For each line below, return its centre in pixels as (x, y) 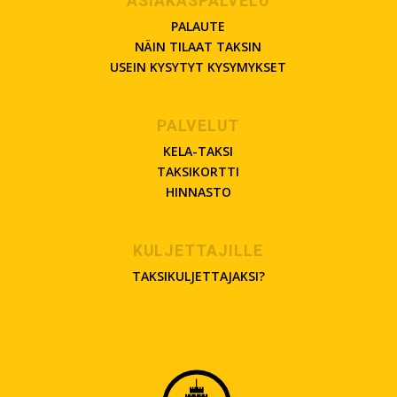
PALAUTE (198, 26)
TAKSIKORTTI (198, 171)
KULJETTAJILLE (198, 251)
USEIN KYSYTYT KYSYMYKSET (198, 66)
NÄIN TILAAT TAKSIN (198, 46)
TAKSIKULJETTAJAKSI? (198, 276)
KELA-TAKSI (198, 151)
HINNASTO (198, 191)
